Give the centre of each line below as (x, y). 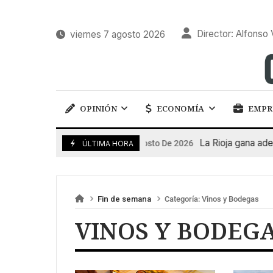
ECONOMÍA (181, 109)
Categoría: (182, 199)
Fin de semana (124, 199)
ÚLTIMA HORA (108, 143)
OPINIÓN (98, 109)
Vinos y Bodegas (230, 199)
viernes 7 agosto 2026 (115, 34)
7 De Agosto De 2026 (142, 143)
